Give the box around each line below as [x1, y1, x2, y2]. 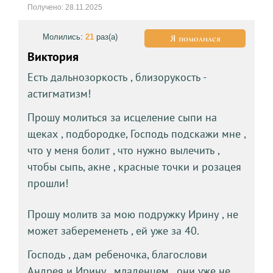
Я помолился [169, 32, 221, 44]
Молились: [42, 32, 85, 41]
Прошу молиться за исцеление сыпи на [27, 110, 217, 124]
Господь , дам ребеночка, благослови [27, 247, 207, 261]
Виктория [27, 48, 79, 65]
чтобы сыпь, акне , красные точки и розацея [27, 159, 241, 174]
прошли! [27, 175, 68, 190]
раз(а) [93, 32, 118, 41]
